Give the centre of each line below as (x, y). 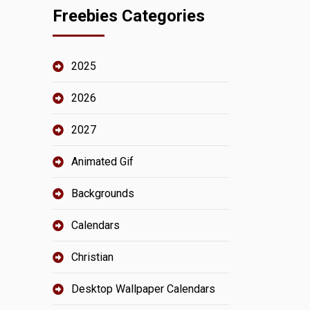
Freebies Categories (129, 16)
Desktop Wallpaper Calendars (143, 289)
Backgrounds (103, 193)
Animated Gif (102, 162)
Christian (92, 257)
